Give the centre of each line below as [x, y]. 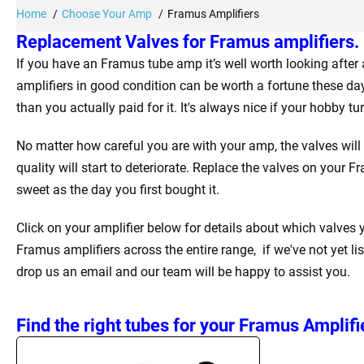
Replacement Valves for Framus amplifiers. [188, 41]
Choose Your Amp [107, 13]
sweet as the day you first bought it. [118, 189]
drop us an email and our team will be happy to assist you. [183, 271]
